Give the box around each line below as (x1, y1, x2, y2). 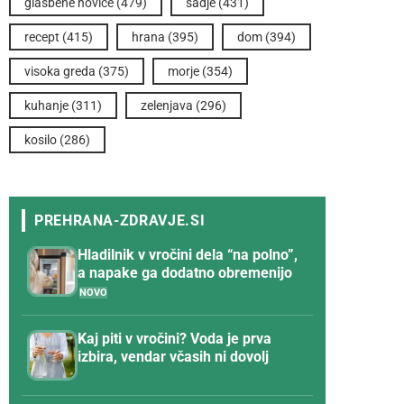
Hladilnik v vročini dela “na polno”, (78, 246, 298, 264)
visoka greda (24, 64, 96, 79)
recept (24, 30, 60, 45)
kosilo (24, 133, 57, 148)
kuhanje (24, 98, 69, 114)
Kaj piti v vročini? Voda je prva (78, 330, 271, 348)
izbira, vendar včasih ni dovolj (78, 348, 269, 366)
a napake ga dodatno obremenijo (78, 264, 292, 282)
